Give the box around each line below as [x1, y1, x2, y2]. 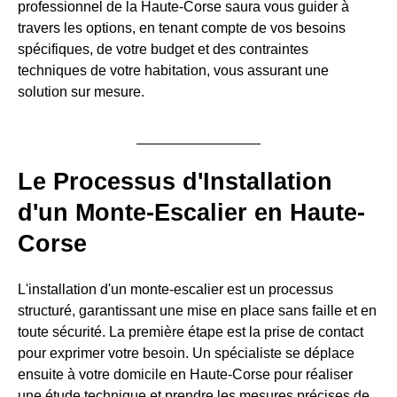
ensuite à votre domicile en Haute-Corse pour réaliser [18, 367, 353, 383]
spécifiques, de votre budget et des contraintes [18, 41, 308, 57]
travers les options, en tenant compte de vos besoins [18, 19, 346, 35]
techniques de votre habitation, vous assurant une [18, 62, 329, 78]
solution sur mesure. [18, 83, 144, 99]
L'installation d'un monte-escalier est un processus [18, 282, 333, 298]
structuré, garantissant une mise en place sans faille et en [18, 303, 377, 319]
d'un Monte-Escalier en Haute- [18, 198, 365, 226]
